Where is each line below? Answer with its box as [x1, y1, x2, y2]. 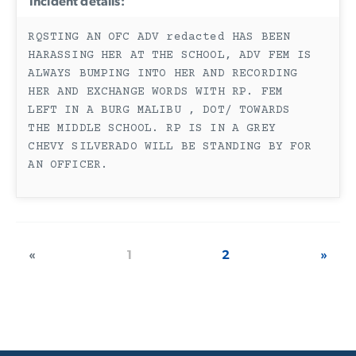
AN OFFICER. [28, 158, 109, 172]
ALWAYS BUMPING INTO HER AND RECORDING [28, 67, 298, 80]
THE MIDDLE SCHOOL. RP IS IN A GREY [28, 122, 276, 135]
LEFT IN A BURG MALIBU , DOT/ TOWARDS [28, 103, 291, 117]
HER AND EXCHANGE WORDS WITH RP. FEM [28, 85, 283, 99]
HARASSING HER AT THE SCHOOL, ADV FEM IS [28, 48, 312, 62]
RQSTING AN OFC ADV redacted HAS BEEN [28, 30, 291, 44]
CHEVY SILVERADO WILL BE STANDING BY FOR [28, 140, 312, 153]
